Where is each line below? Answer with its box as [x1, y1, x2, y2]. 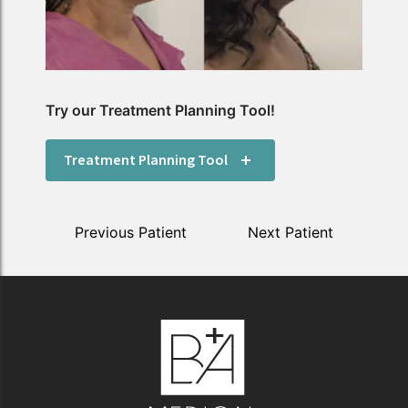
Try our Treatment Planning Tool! [46, 101, 275, 120]
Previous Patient [75, 223, 187, 242]
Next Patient [248, 223, 333, 242]
